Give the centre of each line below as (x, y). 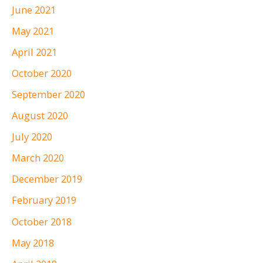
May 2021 (33, 31)
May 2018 (33, 242)
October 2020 (42, 73)
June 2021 (34, 9)
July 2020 (32, 137)
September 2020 (48, 94)
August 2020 (40, 116)
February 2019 (44, 200)
